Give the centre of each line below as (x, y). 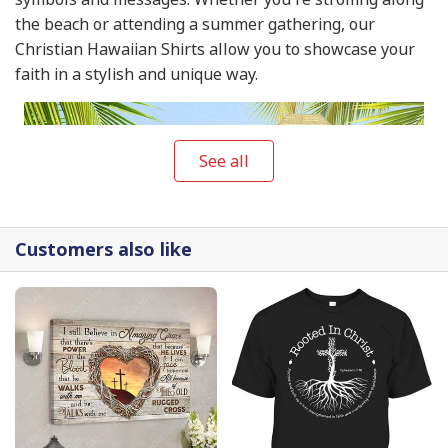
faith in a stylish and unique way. (136, 73)
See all (224, 161)
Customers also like (103, 249)
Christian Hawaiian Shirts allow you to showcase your (215, 48)
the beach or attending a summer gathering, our (195, 23)
